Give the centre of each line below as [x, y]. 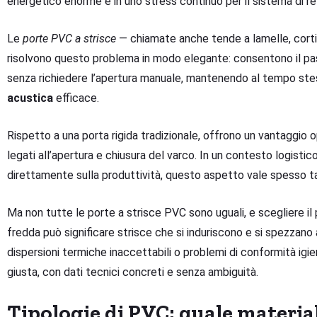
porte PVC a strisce [69, 39]
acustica [30, 98]
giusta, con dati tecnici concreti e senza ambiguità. [133, 272]
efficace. [76, 98]
